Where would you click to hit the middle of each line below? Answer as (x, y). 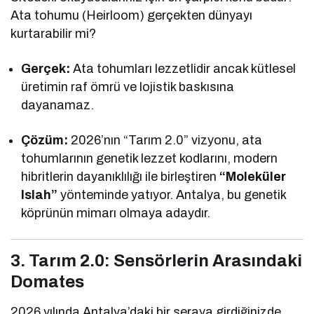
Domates (47, 281)
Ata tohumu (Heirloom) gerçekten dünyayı (132, 15)
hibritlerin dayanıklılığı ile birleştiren (121, 176)
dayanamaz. (57, 105)
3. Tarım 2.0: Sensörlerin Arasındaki (156, 260)
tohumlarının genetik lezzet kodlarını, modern (150, 158)
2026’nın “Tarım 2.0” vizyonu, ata (165, 140)
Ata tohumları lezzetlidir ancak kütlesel (183, 68)
